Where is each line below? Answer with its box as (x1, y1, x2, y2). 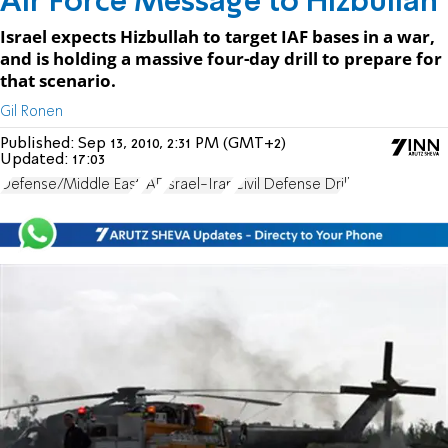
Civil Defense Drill (234, 177, 350, 192)
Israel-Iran (163, 177, 234, 192)
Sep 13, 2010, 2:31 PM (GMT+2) (78, 135, 286, 152)
